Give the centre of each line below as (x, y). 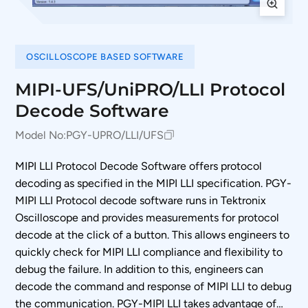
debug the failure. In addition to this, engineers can (140, 269)
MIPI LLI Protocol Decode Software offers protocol (139, 166)
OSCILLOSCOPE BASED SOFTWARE (105, 56)
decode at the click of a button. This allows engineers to (153, 234)
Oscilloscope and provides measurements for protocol (147, 217)
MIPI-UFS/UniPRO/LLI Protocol (151, 89)
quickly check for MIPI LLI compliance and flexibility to (149, 252)
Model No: (41, 135)
